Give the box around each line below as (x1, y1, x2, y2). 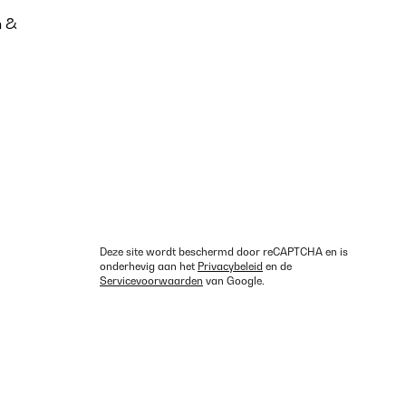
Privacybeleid (198, 260, 263, 273)
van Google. (203, 275, 265, 287)
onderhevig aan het (100, 260, 198, 273)
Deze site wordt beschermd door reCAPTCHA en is (100, 246, 348, 258)
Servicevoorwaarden (100, 275, 203, 287)
